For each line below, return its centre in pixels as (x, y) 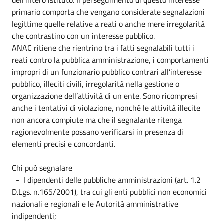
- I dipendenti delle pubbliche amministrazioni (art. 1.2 (106, 180)
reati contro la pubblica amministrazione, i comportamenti (110, 60)
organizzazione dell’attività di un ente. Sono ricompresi (105, 96)
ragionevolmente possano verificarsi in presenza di (98, 132)
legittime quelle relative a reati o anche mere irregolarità (108, 24)
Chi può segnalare (42, 168)
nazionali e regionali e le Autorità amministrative (95, 204)
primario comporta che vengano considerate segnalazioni (108, 12)
